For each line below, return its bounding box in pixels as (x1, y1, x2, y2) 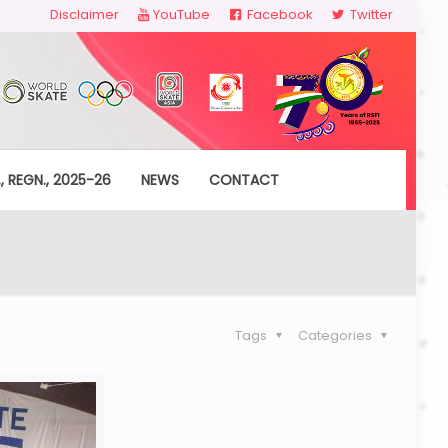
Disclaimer (49, 5, 119, 24)
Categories (298, 325, 376, 345)
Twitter (347, 5, 394, 24)
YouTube (153, 5, 211, 24)
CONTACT (208, 169, 279, 190)
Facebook (244, 5, 314, 24)
